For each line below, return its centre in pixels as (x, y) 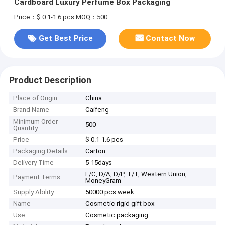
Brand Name (31, 110)
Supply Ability (34, 192)
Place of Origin (35, 98)
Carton (96, 151)
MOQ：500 (91, 17)
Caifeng (97, 110)
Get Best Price (66, 38)
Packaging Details (41, 151)
